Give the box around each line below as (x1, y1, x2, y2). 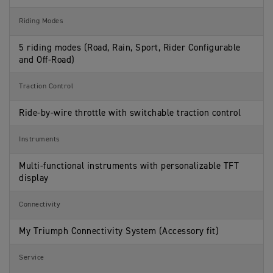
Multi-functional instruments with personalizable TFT (19, 161, 239, 171)
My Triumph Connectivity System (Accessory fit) (19, 227, 219, 236)
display (19, 174, 49, 183)
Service (19, 254, 44, 262)
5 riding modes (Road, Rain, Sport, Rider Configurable (19, 43, 241, 53)
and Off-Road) (19, 55, 75, 65)
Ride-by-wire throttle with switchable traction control (19, 108, 241, 118)
